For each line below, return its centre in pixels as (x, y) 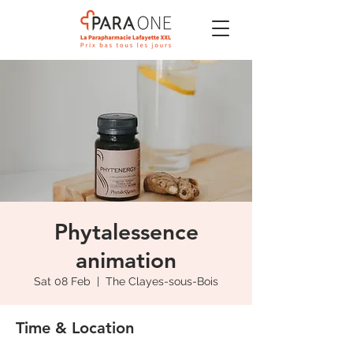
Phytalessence (126, 232)
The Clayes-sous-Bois (162, 281)
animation (126, 260)
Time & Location (75, 328)
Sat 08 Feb (62, 281)
